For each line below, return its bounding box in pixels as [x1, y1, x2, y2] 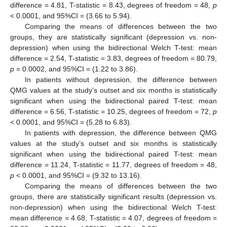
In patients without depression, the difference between [24, 75, 217, 84]
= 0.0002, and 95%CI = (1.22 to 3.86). [14, 64, 138, 73]
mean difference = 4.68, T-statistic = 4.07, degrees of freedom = [10, 213, 217, 222]
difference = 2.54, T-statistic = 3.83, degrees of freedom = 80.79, [10, 54, 217, 62]
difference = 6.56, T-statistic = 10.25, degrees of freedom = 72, [10, 107, 213, 116]
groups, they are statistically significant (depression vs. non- [10, 32, 217, 41]
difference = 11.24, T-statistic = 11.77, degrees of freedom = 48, [10, 160, 217, 169]
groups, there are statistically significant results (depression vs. [10, 192, 217, 201]
